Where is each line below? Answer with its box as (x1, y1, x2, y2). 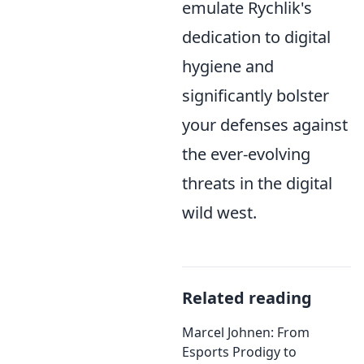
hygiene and (182, 55, 274, 77)
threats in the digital (182, 172, 332, 194)
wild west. (182, 201, 257, 223)
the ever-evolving (182, 143, 310, 165)
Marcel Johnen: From (182, 323, 310, 341)
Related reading (182, 287, 312, 309)
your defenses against (182, 114, 348, 136)
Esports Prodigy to (182, 343, 297, 361)
